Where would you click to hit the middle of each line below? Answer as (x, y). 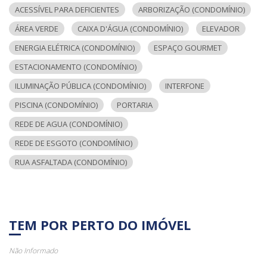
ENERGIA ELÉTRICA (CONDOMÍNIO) (75, 47)
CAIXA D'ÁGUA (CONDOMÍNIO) (130, 28)
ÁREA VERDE (37, 28)
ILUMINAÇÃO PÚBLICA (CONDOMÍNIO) (80, 86)
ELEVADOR (221, 28)
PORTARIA (135, 105)
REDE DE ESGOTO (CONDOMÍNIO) (74, 143)
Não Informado (33, 251)
